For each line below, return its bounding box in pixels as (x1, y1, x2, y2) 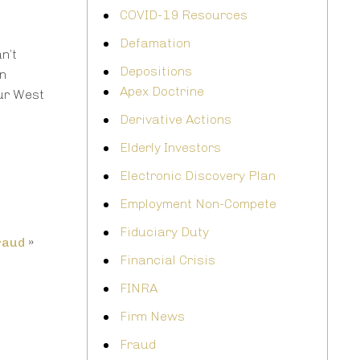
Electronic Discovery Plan (120, 168, 276, 184)
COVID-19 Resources (120, 7, 247, 23)
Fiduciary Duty (120, 224, 209, 240)
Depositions (120, 63, 192, 80)
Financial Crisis (120, 252, 215, 268)
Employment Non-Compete (120, 196, 276, 212)
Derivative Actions (120, 112, 231, 128)
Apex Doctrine (120, 84, 204, 100)
